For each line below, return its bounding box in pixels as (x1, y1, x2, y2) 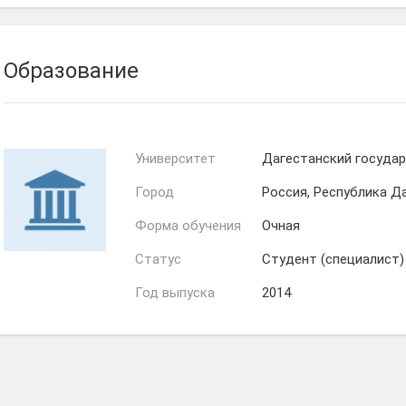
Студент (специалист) (262, 251, 404, 267)
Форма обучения (135, 217, 241, 234)
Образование (4, 58, 139, 83)
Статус (135, 251, 181, 267)
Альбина (353, 28, 397, 40)
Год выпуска (135, 285, 215, 301)
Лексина (280, 40, 325, 52)
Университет (135, 150, 216, 167)
